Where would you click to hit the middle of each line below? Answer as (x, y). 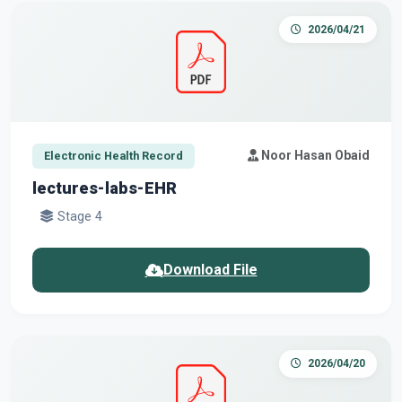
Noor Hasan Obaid (314, 156)
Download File (210, 270)
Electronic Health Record (113, 156)
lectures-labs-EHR (105, 188)
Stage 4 (78, 217)
